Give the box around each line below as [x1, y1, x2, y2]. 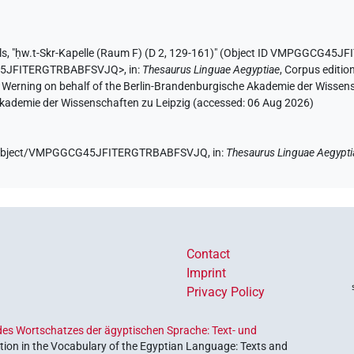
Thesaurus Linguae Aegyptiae [142, 63, 281, 77]
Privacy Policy [186, 284, 265, 300]
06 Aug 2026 [247, 96, 311, 111]
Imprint [186, 265, 226, 281]
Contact [186, 247, 230, 262]
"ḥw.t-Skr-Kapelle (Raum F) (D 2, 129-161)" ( [12, 47, 224, 61]
